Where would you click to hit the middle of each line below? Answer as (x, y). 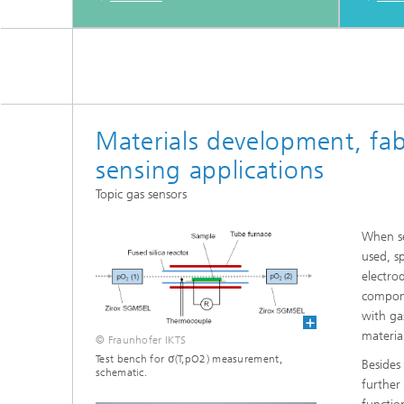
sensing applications (210, 170)
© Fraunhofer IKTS (141, 340)
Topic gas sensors (141, 194)
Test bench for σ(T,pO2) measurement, (189, 359)
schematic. (121, 373)
